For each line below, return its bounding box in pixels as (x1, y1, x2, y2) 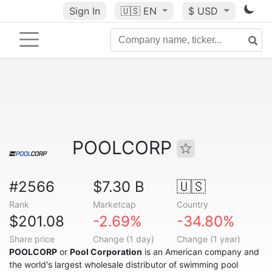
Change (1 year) (176, 234, 240, 244)
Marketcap (92, 199, 136, 209)
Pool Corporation (70, 246, 142, 257)
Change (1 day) (92, 234, 154, 244)
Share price (9, 234, 55, 244)
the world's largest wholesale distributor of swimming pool (9, 259, 238, 270)
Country (176, 199, 208, 209)
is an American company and (142, 246, 259, 257)
